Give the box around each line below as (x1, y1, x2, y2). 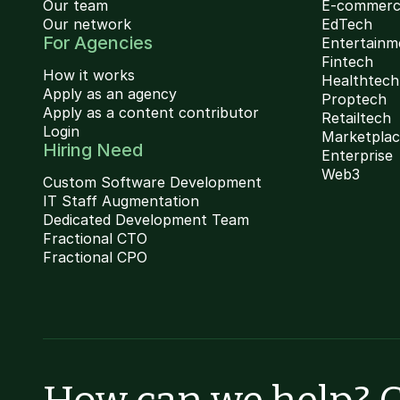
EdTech (321, 15, 372, 33)
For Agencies (43, 32, 153, 54)
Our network (43, 15, 131, 33)
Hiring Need (43, 139, 143, 161)
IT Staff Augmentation (43, 192, 199, 210)
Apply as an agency (43, 85, 177, 103)
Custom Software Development (43, 173, 262, 191)
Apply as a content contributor (43, 104, 259, 121)
